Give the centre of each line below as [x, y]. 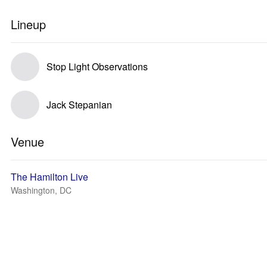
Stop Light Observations [97, 66]
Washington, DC [41, 190]
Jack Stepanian [79, 105]
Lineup [28, 24]
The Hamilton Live [49, 177]
